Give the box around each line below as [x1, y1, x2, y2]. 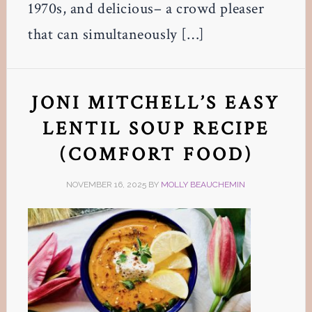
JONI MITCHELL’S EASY [31, 91, 281, 116]
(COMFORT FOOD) [58, 142, 253, 167]
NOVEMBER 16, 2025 [66, 180, 147, 190]
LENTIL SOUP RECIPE [42, 116, 270, 141]
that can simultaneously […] [27, 24, 205, 45]
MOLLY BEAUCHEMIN [161, 180, 246, 190]
